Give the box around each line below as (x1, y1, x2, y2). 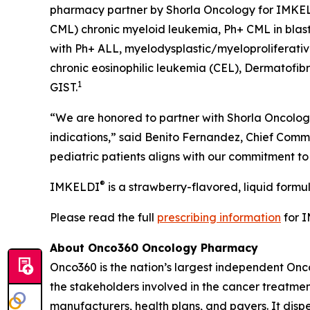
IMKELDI (50, 179, 100, 194)
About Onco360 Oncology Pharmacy (50, 240, 258, 255)
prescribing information (157, 210, 281, 224)
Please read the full (50, 210, 157, 224)
